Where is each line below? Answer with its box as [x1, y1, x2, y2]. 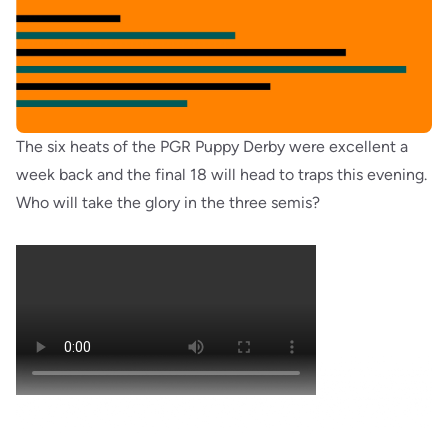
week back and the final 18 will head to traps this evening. [16, 164, 427, 184]
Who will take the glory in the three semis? [16, 192, 320, 212]
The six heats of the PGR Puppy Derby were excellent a [16, 136, 408, 156]
